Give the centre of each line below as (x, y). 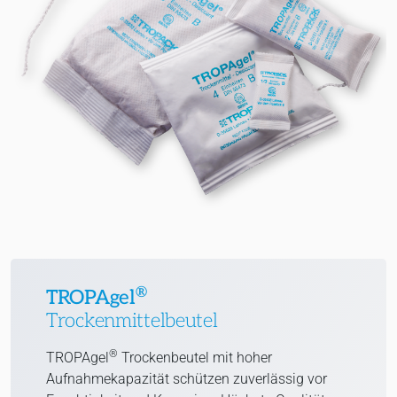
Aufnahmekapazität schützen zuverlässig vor (187, 379)
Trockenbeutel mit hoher (195, 358)
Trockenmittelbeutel (132, 322)
